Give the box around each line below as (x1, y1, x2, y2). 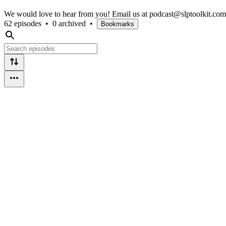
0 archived (52, 19, 86, 28)
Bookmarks (101, 20, 134, 28)
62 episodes (4, 19, 41, 28)
